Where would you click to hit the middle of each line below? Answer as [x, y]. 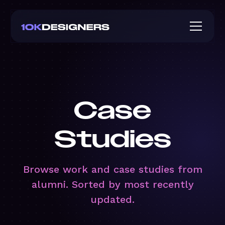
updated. [113, 199]
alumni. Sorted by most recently [113, 184]
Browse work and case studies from [113, 169]
